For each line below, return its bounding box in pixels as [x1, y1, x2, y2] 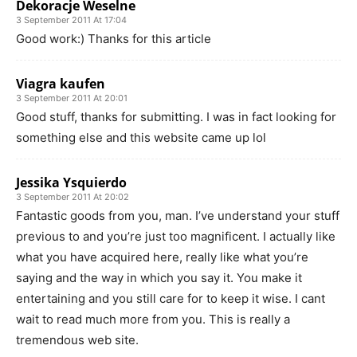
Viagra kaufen [16, 74, 105, 92]
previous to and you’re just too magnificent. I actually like [16, 228, 335, 244]
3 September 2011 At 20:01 [16, 92, 127, 104]
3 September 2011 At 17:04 [16, 14, 127, 25]
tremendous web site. [16, 331, 139, 347]
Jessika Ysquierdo [16, 173, 127, 191]
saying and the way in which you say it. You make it [16, 269, 302, 285]
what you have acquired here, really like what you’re [16, 249, 308, 265]
